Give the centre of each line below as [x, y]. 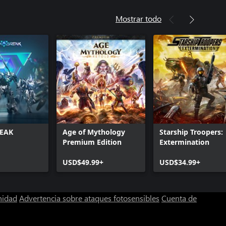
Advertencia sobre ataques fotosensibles [89, 198]
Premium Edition [92, 142]
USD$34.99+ [180, 162]
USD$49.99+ [83, 162]
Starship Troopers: [191, 132]
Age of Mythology [94, 132]
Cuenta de [179, 198]
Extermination [184, 142]
